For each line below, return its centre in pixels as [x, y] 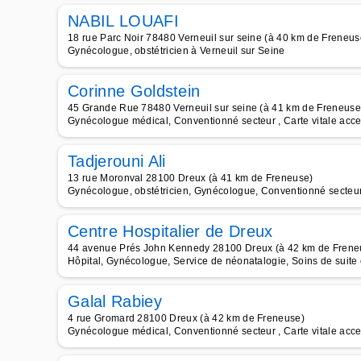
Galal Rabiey [115, 301]
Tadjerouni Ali [117, 161]
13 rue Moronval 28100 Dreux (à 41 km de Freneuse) [191, 178]
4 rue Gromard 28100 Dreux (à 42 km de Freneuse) [187, 318]
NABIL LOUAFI [123, 21]
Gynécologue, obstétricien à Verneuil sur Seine [176, 51]
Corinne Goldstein [134, 91]
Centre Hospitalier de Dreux [170, 231]
